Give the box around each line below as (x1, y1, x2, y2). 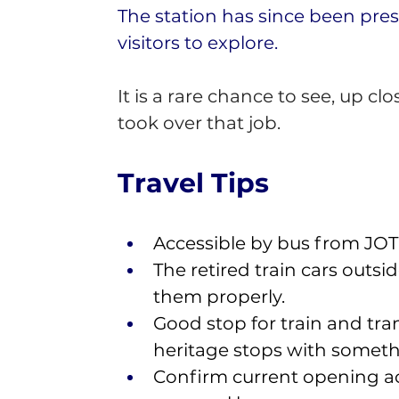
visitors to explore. (117, 31, 278, 53)
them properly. (152, 285, 289, 307)
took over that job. (117, 111, 281, 134)
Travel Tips (117, 166, 276, 199)
